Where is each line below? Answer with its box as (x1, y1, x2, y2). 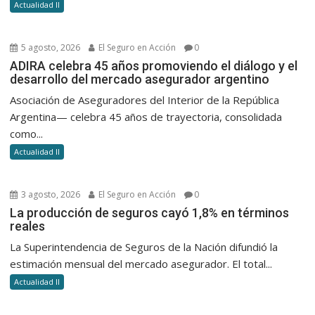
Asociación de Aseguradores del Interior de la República (10, 92, 280, 107)
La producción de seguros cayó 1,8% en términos (10, 205, 290, 220)
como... (10, 126, 44, 141)
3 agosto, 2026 (19, 188, 81, 200)
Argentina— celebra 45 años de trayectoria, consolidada (10, 109, 283, 124)
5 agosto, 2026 (19, 41, 81, 53)
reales (10, 218, 46, 233)
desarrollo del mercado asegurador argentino (10, 71, 270, 86)
